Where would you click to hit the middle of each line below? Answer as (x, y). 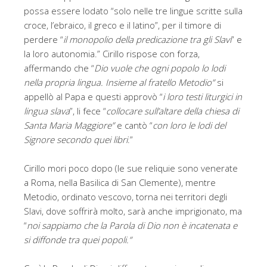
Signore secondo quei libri (76, 140)
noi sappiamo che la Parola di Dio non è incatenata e (132, 226)
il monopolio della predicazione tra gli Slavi (147, 40)
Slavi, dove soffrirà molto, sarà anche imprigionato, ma (133, 211)
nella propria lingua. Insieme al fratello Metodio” (119, 83)
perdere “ (44, 40)
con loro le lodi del (189, 125)
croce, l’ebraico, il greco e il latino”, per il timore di (122, 25)
